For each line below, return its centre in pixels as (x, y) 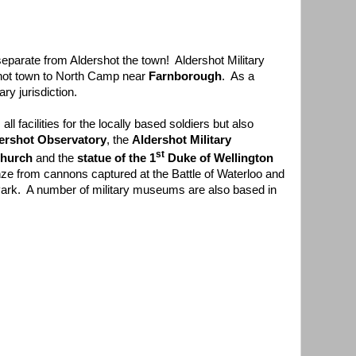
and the (55, 158)
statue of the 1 (116, 158)
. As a (238, 76)
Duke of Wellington (219, 158)
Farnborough (185, 76)
